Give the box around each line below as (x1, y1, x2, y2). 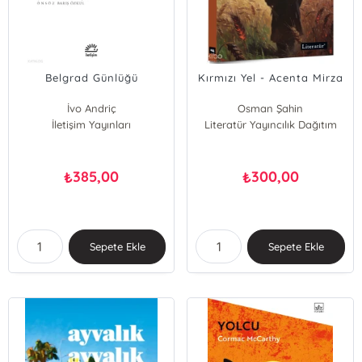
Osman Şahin (238, 102, 304, 115)
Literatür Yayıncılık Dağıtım (204, 118, 337, 131)
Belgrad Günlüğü (44, 71, 138, 84)
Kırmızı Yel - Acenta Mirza (197, 71, 343, 84)
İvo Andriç (66, 102, 116, 115)
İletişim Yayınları (52, 118, 132, 131)
